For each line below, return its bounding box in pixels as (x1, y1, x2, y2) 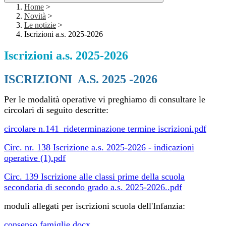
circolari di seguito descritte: (4, 105, 108, 116)
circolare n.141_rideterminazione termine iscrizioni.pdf (4, 124, 206, 134)
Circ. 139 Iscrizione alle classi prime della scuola (4, 172, 185, 182)
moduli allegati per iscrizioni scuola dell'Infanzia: (4, 201, 185, 211)
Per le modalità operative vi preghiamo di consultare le (4, 94, 205, 105)
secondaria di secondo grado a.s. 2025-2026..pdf (4, 182, 182, 193)
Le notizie (24, 21, 56, 30)
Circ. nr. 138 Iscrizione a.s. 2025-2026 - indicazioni (4, 142, 194, 153)
